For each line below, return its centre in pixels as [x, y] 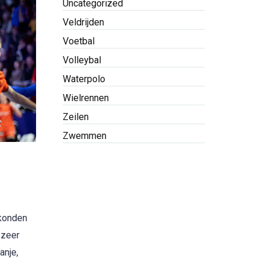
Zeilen [76, 117]
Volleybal [82, 60]
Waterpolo [84, 79]
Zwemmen [85, 136]
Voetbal [79, 41]
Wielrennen [86, 98]
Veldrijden [83, 22]
